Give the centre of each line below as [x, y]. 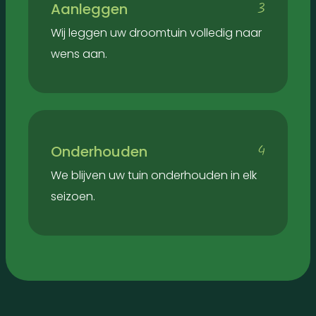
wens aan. [79, 54]
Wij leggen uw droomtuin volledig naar [156, 33]
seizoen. [73, 197]
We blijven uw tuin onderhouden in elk [154, 176]
